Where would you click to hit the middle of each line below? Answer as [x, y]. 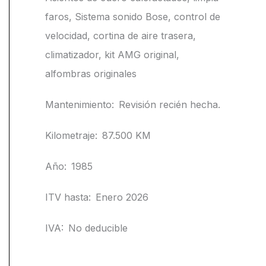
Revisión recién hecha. [170, 105]
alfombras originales [91, 74]
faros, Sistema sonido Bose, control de [133, 17]
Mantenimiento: [80, 105]
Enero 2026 [122, 197]
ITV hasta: [68, 197]
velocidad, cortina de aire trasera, [121, 36]
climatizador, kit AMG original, [112, 55]
